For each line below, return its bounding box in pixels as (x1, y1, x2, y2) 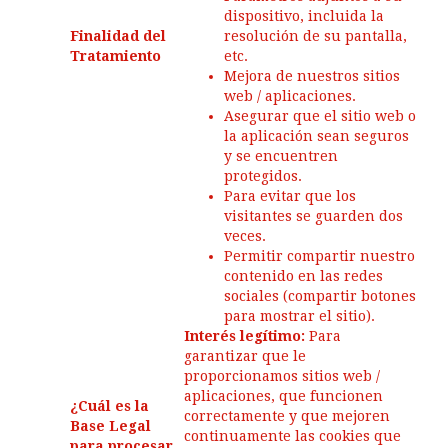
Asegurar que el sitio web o (224, 108, 416, 124)
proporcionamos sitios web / (184, 368, 380, 384)
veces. (224, 228, 266, 244)
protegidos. (224, 168, 302, 184)
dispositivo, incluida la (224, 8, 384, 24)
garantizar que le (184, 348, 306, 364)
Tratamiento (70, 48, 161, 64)
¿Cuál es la (70, 398, 149, 414)
